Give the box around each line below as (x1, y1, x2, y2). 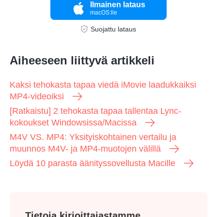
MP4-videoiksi (10, 92, 64, 102)
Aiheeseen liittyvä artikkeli (10, 54, 155, 67)
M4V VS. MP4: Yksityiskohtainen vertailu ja (10, 132, 176, 142)
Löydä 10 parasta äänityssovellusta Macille (10, 158, 175, 169)
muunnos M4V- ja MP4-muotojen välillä (10, 144, 161, 154)
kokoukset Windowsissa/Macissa (10, 118, 137, 128)
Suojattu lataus (91, 25, 136, 33)
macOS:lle (90, 9, 117, 16)
